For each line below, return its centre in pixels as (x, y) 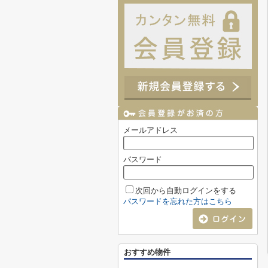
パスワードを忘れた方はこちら (178, 201)
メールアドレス (150, 130)
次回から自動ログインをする (186, 191)
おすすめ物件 (147, 252)
